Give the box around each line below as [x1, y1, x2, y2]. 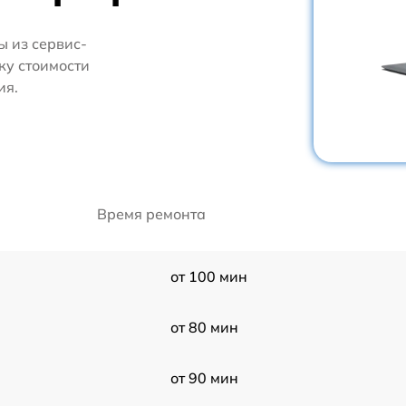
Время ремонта [97, 204, 206, 223]
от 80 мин [169, 317, 238, 336]
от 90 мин [169, 368, 238, 387]
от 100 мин [169, 266, 247, 285]
